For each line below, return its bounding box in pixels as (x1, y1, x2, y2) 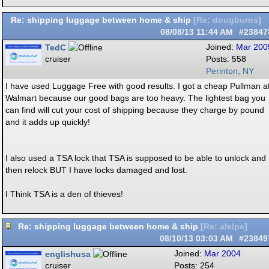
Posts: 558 (206, 55, 246, 64)
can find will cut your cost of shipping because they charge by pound (5, 105, 264, 115)
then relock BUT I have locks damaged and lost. (5, 165, 187, 175)
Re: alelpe (204, 222, 244, 231)
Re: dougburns (196, 16, 258, 25)
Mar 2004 (204, 249, 241, 258)
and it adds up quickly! (5, 117, 90, 127)
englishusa (45, 249, 91, 259)
